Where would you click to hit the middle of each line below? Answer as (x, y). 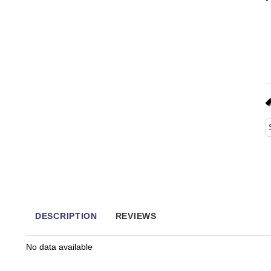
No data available (59, 247)
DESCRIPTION (66, 216)
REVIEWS (136, 216)
